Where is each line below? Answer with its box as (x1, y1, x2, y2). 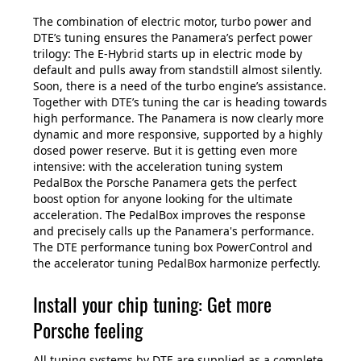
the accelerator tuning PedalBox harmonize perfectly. (33, 255, 321, 272)
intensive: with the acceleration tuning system (33, 159, 283, 175)
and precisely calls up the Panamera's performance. (33, 223, 314, 239)
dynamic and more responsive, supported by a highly (33, 127, 322, 143)
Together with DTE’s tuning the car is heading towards (33, 94, 327, 110)
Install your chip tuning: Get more (33, 289, 272, 319)
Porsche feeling (33, 315, 143, 345)
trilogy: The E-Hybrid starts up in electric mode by (33, 46, 302, 62)
